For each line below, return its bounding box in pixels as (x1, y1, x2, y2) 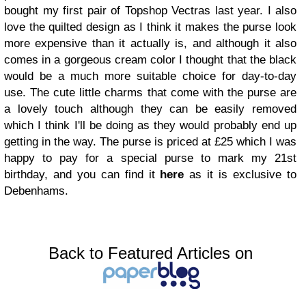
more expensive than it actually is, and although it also (4, 37, 296, 51)
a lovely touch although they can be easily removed (4, 102, 296, 116)
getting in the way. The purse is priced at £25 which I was (4, 135, 296, 149)
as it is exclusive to (184, 168, 297, 182)
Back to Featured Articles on (48, 244, 253, 263)
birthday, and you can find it (4, 168, 161, 182)
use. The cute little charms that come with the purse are (4, 86, 296, 100)
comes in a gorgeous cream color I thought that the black (4, 53, 296, 67)
